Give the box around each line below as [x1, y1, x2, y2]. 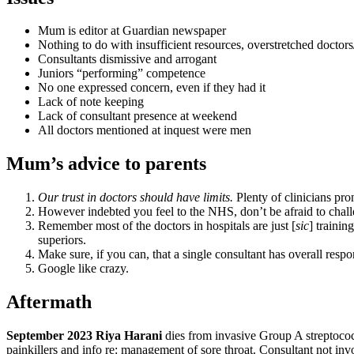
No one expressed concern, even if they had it [38, 81, 265, 95]
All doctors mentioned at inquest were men [38, 123, 251, 137]
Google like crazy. [38, 262, 129, 276]
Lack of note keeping [38, 95, 144, 109]
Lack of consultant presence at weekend [38, 109, 237, 123]
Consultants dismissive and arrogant [38, 52, 217, 66]
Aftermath [6, 292, 92, 313]
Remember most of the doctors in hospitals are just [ [38, 219, 296, 233]
